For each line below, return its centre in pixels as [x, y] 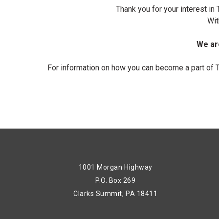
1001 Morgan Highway [115, 167]
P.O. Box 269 [115, 181]
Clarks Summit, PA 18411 [116, 194]
